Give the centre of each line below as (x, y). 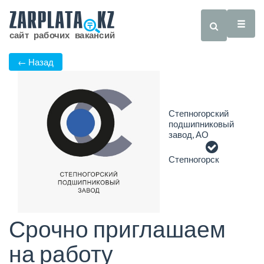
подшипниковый (201, 124)
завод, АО (189, 135)
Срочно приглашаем (117, 229)
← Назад (36, 62)
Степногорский (199, 113)
